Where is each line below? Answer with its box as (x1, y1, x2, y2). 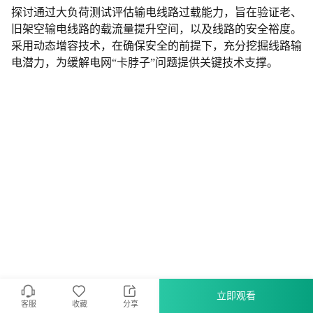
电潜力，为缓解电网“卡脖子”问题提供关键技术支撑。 (11, 57, 278, 68)
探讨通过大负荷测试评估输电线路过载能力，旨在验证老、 (11, 6, 302, 18)
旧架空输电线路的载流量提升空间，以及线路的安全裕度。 (11, 23, 302, 35)
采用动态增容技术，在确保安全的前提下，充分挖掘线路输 (11, 40, 302, 52)
